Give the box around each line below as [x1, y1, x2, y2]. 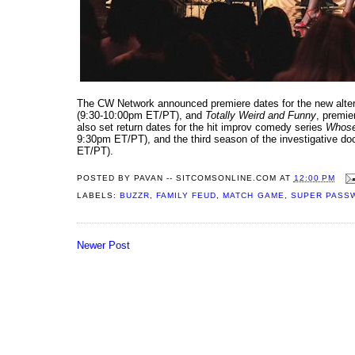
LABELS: [77, 191, 120, 200]
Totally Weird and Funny [205, 109, 316, 122]
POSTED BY [77, 174, 135, 183]
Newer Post [77, 239, 130, 251]
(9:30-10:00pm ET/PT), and [77, 109, 205, 122]
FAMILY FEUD [156, 191, 217, 200]
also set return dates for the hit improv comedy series [77, 121, 326, 134]
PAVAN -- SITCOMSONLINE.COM [134, 174, 277, 183]
